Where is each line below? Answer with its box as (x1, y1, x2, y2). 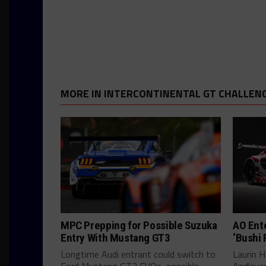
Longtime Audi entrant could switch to (61, 247, 216, 261)
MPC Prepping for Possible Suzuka (61, 218, 217, 232)
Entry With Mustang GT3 (61, 231, 170, 245)
